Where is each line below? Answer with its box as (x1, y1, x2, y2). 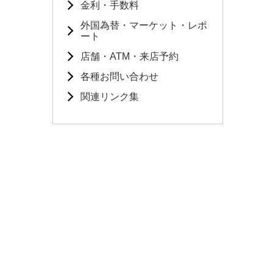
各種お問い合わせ (80, 71, 158, 82)
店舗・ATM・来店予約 (80, 51, 179, 62)
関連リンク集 (80, 91, 139, 102)
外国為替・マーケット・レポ (80, 20, 207, 30)
